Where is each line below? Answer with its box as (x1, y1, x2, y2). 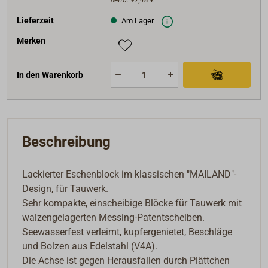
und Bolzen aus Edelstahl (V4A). (22, 240, 158, 252)
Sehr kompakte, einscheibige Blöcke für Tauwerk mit (22, 197, 242, 209)
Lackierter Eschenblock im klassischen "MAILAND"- (22, 169, 237, 181)
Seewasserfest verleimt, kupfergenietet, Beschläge (22, 226, 233, 238)
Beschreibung (22, 133, 111, 151)
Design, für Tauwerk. (22, 183, 109, 195)
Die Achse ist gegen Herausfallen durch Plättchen (22, 255, 230, 267)
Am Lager (119, 16, 154, 25)
